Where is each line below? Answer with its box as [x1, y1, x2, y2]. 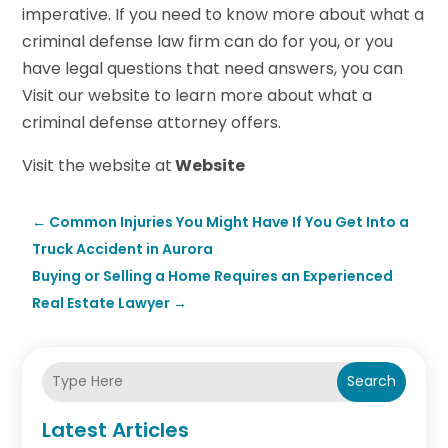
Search [346, 371, 396, 392]
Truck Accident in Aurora [32, 238, 214, 259]
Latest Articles [42, 415, 190, 444]
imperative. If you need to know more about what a [22, 2, 425, 26]
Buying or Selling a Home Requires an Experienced [32, 265, 394, 286]
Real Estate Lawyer [32, 292, 171, 313]
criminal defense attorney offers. [22, 110, 282, 134]
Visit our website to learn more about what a [22, 83, 373, 107]
